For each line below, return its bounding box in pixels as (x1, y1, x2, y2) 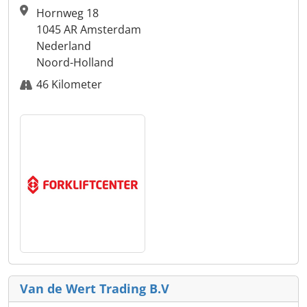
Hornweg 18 (36, 5, 99, 21)
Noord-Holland (36, 55, 114, 71)
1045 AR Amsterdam (36, 22, 141, 38)
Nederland (36, 38, 91, 54)
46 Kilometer (36, 77, 102, 93)
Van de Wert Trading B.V (20, 280, 169, 297)
